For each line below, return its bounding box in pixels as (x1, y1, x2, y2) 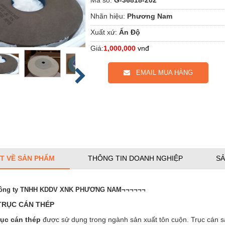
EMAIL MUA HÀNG (130, 68, 193, 76)
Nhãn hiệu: (90, 12, 125, 20)
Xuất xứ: (90, 28, 117, 36)
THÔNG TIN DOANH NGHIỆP (88, 154, 183, 162)
